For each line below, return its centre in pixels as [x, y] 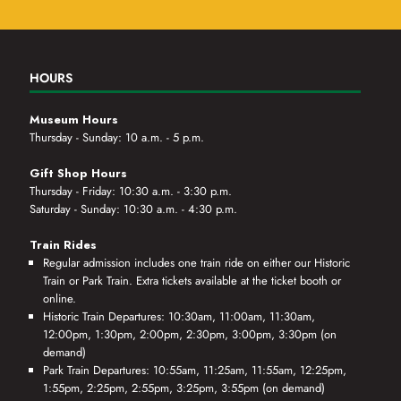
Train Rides [64, 244]
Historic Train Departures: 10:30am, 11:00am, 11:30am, [179, 316]
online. [60, 298]
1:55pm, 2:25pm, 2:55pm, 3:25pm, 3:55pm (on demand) [184, 388]
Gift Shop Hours [79, 173]
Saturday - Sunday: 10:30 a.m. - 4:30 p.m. [134, 209]
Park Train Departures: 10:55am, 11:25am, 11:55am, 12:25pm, [195, 370]
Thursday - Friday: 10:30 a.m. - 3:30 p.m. [131, 191]
